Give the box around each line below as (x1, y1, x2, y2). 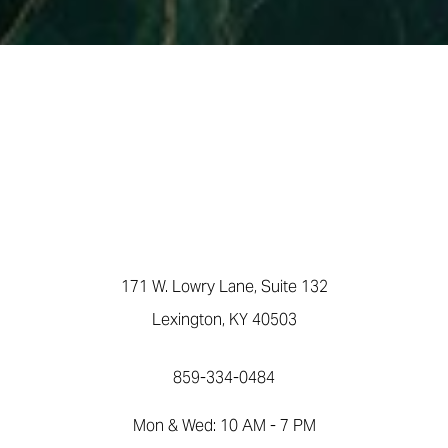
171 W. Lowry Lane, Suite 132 (120, 276, 328, 297)
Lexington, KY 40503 (151, 309, 297, 330)
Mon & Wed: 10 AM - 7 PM (132, 415, 316, 436)
